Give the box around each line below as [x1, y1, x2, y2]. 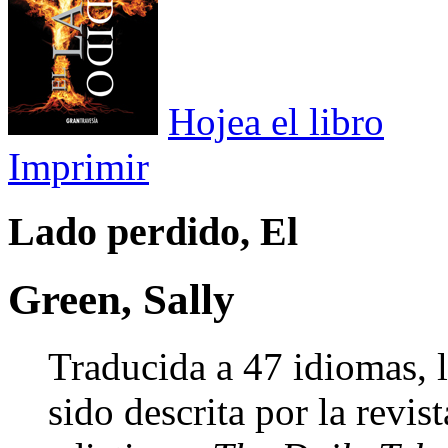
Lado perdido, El [8, 208, 298, 254]
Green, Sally [8, 275, 235, 323]
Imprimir [8, 145, 149, 188]
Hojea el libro [168, 100, 384, 143]
